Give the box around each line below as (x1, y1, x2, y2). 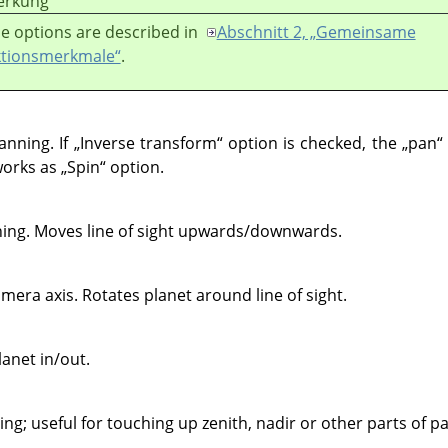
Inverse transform (79, 131, 217, 154)
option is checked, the (222, 131, 402, 154)
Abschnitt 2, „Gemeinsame (216, 20, 416, 43)
